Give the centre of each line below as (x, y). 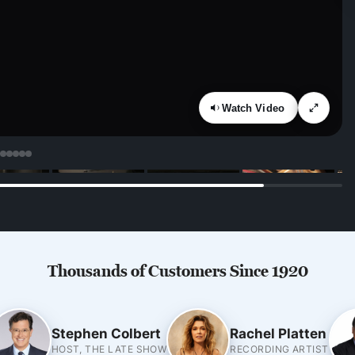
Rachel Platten (279, 333)
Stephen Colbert (106, 333)
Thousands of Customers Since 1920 (177, 271)
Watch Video (253, 108)
